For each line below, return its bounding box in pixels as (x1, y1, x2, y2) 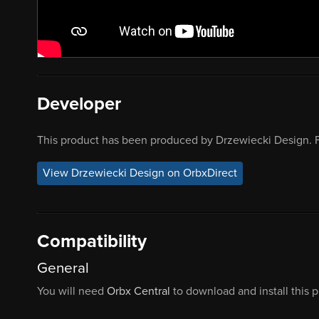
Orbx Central (107, 284, 170, 299)
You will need (37, 284, 107, 299)
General (37, 259, 89, 278)
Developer (37, 93, 121, 115)
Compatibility (37, 230, 147, 252)
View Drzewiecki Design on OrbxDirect (43, 166, 237, 181)
